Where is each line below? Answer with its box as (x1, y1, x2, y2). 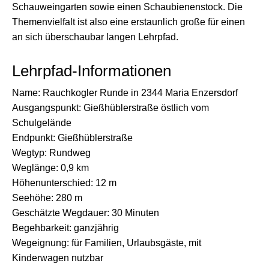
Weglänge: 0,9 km (12, 163, 89, 174)
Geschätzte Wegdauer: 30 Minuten (12, 208, 159, 219)
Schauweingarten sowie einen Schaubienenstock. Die (12, 2, 243, 13)
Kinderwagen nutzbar (12, 253, 103, 264)
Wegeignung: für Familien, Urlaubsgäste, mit (12, 238, 201, 249)
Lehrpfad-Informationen (12, 62, 171, 80)
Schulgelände (12, 118, 71, 128)
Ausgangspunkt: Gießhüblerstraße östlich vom (12, 103, 209, 113)
